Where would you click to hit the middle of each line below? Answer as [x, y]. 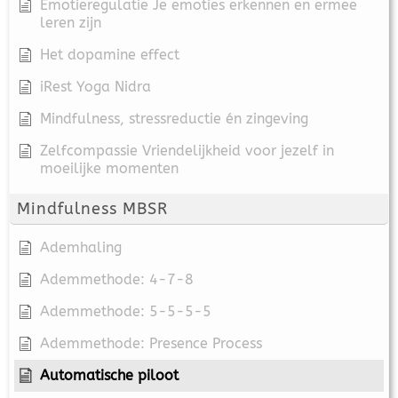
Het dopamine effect [110, 54]
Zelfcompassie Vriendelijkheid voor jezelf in [187, 150]
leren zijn [71, 22]
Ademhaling [81, 247]
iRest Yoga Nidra [96, 86]
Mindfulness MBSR [92, 208]
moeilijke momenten [109, 168]
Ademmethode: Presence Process [151, 343]
